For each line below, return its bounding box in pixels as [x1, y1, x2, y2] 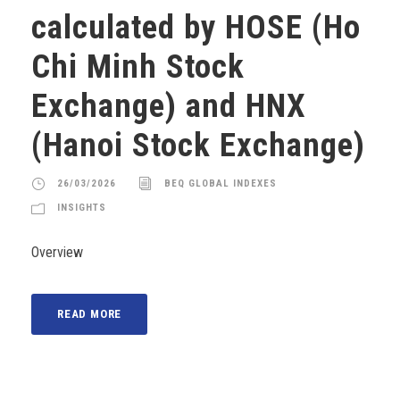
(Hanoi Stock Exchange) [31, 126, 365, 164]
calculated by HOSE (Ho [31, 8, 361, 46]
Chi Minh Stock [31, 47, 245, 86]
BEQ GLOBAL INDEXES [164, 178, 277, 189]
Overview [31, 244, 83, 261]
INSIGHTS [57, 202, 106, 213]
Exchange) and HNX [31, 87, 306, 125]
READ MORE [57, 307, 122, 321]
